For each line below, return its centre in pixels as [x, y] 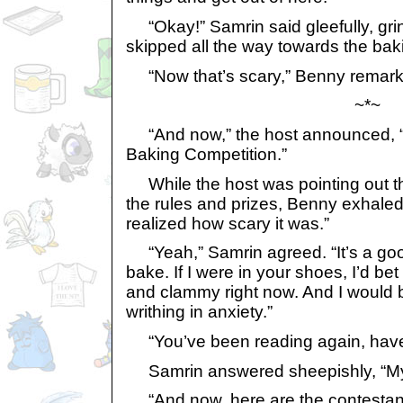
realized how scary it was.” [228, 223]
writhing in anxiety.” [199, 312]
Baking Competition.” [206, 154]
